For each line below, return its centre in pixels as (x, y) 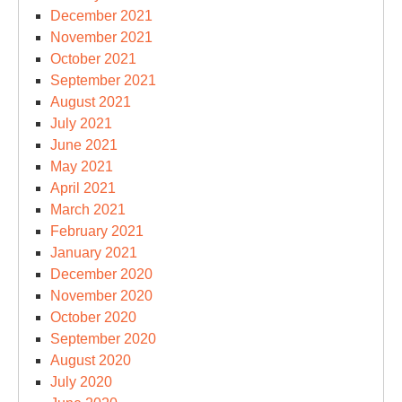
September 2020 (103, 338)
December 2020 (101, 274)
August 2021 (91, 101)
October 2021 (93, 58)
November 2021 (101, 37)
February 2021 (97, 231)
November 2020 (101, 295)
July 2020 (81, 381)
